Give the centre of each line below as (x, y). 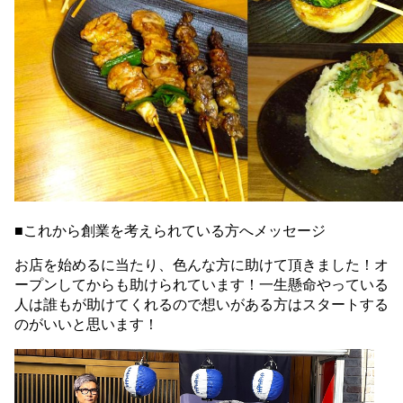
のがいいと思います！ (86, 324)
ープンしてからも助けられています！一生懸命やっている (201, 285)
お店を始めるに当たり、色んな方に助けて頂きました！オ (201, 265)
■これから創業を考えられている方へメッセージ (170, 231)
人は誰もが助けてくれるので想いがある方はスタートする (201, 304)
